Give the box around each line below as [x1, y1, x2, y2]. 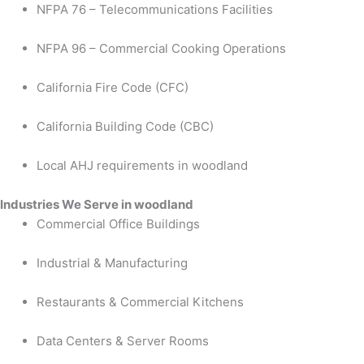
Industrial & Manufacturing [37, 254, 188, 271]
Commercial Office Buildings [37, 215, 200, 232]
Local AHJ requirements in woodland [37, 157, 248, 173]
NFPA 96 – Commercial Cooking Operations [37, 40, 286, 56]
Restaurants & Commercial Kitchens [37, 293, 244, 310]
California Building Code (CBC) [37, 118, 214, 134]
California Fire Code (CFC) [37, 79, 188, 95]
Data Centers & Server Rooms [37, 332, 209, 349]
